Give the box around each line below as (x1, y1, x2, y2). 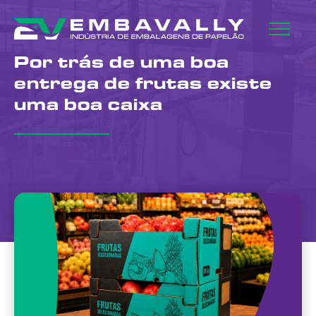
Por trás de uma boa (14, 56, 229, 73)
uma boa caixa (14, 99, 163, 116)
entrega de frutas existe (14, 78, 272, 95)
